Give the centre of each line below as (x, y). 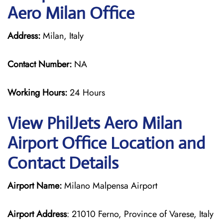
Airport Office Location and (106, 143)
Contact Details (63, 163)
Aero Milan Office (71, 13)
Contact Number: (40, 64)
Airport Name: (35, 186)
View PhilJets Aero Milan (95, 123)
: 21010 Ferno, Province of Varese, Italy (140, 214)
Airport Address (37, 214)
